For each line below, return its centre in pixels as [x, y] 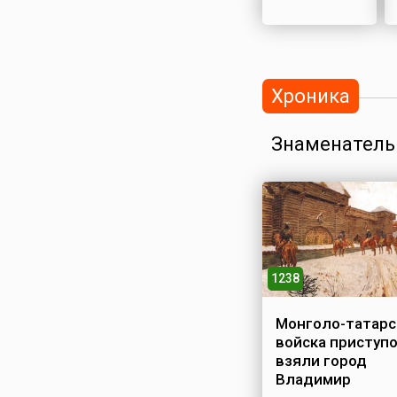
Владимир [313, 379]
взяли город [321, 361]
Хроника [310, 96]
